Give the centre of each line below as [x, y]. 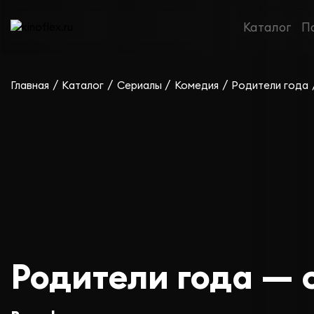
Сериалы [139, 86]
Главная [29, 86]
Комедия [196, 86]
